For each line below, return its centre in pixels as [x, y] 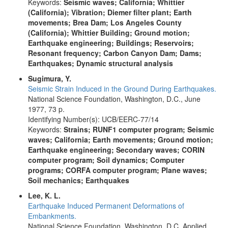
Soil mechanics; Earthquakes [79, 180]
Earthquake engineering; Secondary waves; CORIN [116, 150]
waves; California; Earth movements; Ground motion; [121, 139]
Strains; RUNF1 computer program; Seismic [139, 129]
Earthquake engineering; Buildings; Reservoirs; [111, 43]
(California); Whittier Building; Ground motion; [109, 33]
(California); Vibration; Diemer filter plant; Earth [110, 12]
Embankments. [52, 216]
